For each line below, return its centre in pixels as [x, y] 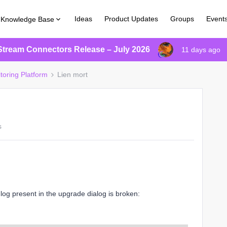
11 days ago [201, 50]
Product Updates [131, 19]
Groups [182, 19]
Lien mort [72, 74]
